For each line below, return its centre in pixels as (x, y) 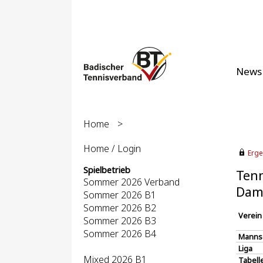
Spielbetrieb (107, 170)
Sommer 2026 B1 (120, 195)
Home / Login (112, 149)
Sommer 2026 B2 (120, 208)
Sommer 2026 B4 (120, 234)
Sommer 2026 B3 (120, 221)
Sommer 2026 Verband (131, 182)
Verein (250, 215)
